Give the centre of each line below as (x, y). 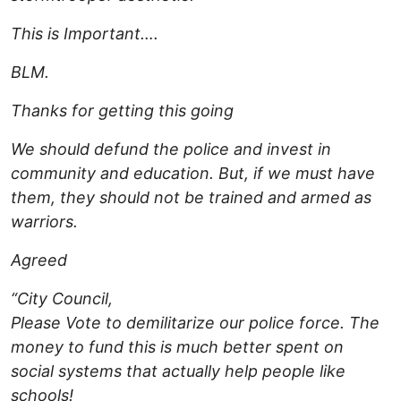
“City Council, (62, 299)
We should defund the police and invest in (171, 149)
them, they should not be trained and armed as (191, 198)
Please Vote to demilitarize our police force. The (195, 323)
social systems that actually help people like (178, 371)
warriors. (44, 222)
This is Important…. (85, 34)
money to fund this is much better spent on (177, 347)
